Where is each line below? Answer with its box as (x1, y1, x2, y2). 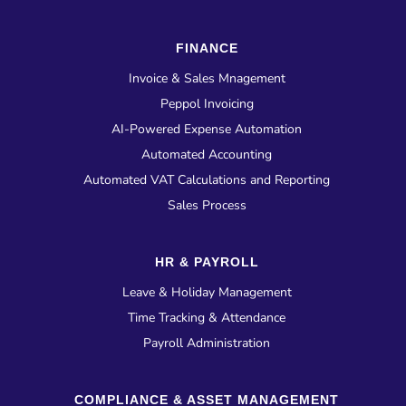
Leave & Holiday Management (121, 284, 292, 302)
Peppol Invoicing (159, 95, 254, 113)
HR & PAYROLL (154, 255, 259, 270)
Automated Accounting (141, 146, 272, 164)
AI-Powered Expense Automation (111, 121, 302, 139)
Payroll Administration (143, 334, 270, 353)
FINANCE (175, 41, 238, 56)
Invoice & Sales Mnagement (128, 70, 285, 88)
